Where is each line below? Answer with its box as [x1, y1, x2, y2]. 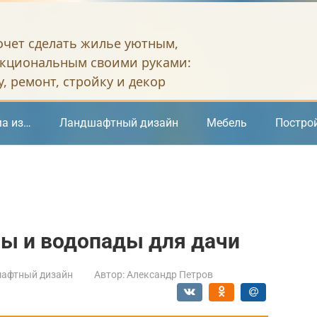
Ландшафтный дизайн [59, 116, 178, 129]
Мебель [207, 116, 247, 129]
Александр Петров [127, 269, 213, 280]
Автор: [94, 269, 125, 280]
